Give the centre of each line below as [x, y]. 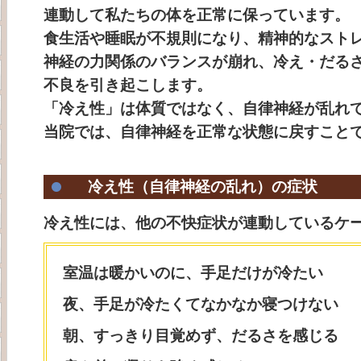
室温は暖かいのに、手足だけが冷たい [193, 273]
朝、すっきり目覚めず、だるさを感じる [201, 336]
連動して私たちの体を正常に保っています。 [197, 15]
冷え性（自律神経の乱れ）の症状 [203, 187]
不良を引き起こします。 [128, 85]
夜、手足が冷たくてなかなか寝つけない [201, 305]
